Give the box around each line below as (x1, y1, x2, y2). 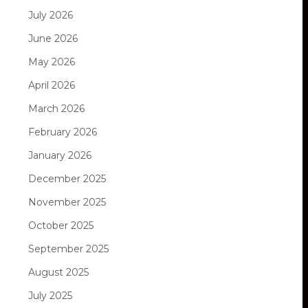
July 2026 (28, 8, 73, 21)
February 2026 (28, 125, 97, 138)
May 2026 (28, 55, 75, 68)
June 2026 (28, 32, 78, 45)
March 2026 (28, 102, 85, 115)
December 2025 (28, 172, 106, 185)
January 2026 (28, 148, 91, 162)
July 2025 (28, 289, 72, 302)
